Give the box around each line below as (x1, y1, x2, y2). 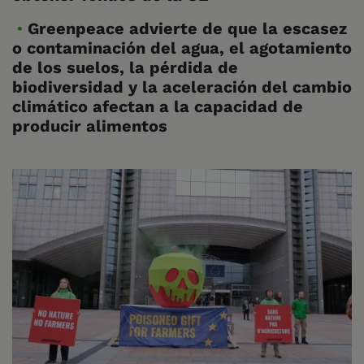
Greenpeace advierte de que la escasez (28, 19, 347, 38)
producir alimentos (12, 116, 167, 136)
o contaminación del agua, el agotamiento (12, 38, 352, 58)
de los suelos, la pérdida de (12, 58, 238, 77)
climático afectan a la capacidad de (12, 97, 303, 116)
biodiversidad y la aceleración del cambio (12, 77, 352, 97)
